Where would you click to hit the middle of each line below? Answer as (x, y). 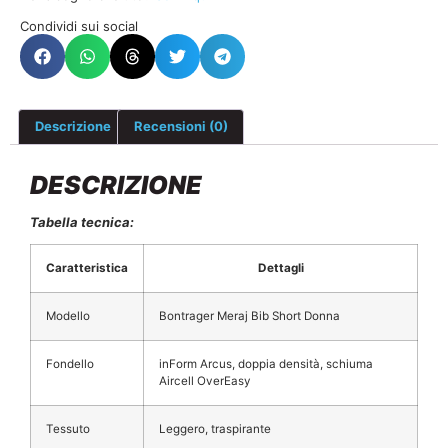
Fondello (70, 364)
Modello (68, 316)
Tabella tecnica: (82, 221)
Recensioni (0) (180, 126)
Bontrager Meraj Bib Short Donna (249, 316)
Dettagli (280, 268)
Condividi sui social (79, 25)
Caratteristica (87, 268)
